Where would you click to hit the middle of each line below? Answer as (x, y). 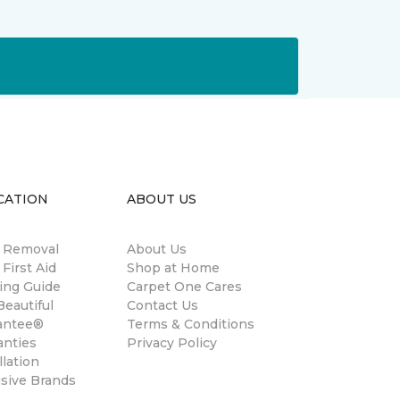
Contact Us (162, 305)
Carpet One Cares (184, 287)
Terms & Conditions (191, 324)
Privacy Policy (172, 343)
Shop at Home (173, 268)
